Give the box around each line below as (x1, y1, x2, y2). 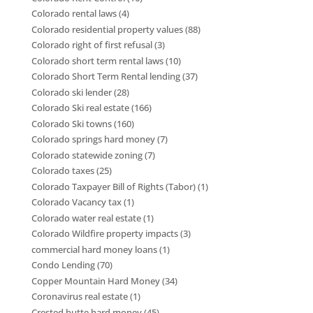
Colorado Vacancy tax (31, 196, 122, 209)
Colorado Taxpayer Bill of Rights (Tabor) (31, 180, 196, 193)
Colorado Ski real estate (31, 101, 129, 115)
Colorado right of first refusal (31, 38, 152, 52)
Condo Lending (31, 259, 95, 272)
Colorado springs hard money (31, 133, 155, 146)
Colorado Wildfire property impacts (31, 227, 178, 240)
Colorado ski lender (31, 85, 112, 99)
